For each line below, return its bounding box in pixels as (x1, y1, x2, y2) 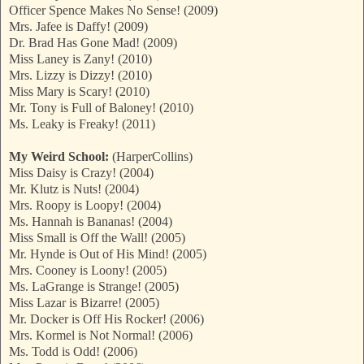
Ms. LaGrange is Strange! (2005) (9, 279, 179, 294)
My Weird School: (9, 149, 109, 164)
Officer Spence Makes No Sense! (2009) (9, 3, 218, 18)
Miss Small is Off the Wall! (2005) (9, 231, 185, 245)
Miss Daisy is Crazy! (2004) (9, 166, 154, 180)
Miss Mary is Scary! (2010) (9, 84, 149, 99)
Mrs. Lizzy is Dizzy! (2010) (9, 68, 152, 83)
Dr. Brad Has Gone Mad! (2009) (9, 36, 177, 50)
